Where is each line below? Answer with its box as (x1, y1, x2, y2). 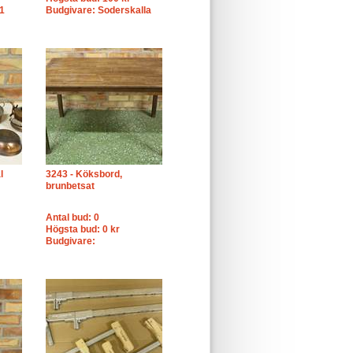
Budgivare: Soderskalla (46, 5, 151, 16)
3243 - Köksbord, (46, 169, 122, 180)
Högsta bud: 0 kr (46, 224, 120, 235)
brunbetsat (46, 180, 95, 191)
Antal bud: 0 (46, 212, 99, 223)
